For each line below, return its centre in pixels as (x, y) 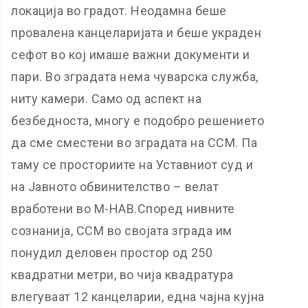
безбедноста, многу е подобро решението (138, 121)
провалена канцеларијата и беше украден (136, 33)
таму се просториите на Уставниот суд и (132, 165)
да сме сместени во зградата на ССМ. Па (134, 143)
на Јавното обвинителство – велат (115, 187)
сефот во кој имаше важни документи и (131, 55)
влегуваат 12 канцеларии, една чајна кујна (138, 297)
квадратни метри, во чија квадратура (122, 275)
